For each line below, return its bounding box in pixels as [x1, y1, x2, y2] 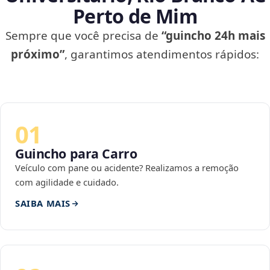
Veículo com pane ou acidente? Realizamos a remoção [15, 162, 239, 174]
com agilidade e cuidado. [15, 176, 119, 189]
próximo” [11, 46, 64, 63]
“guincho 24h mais [161, 28, 265, 44]
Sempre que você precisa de [5, 28, 162, 44]
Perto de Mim [72, 3, 198, 30]
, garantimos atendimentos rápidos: [64, 46, 259, 63]
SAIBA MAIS [15, 197, 71, 210]
